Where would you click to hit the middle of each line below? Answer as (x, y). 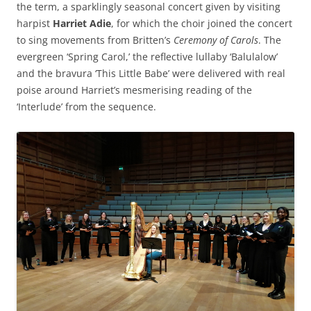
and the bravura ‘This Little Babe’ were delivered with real (151, 74)
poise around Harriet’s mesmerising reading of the (134, 90)
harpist (35, 24)
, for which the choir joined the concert (202, 24)
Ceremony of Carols (216, 40)
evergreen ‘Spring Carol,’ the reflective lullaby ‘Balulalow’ (147, 57)
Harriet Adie (82, 24)
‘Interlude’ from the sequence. (86, 107)
